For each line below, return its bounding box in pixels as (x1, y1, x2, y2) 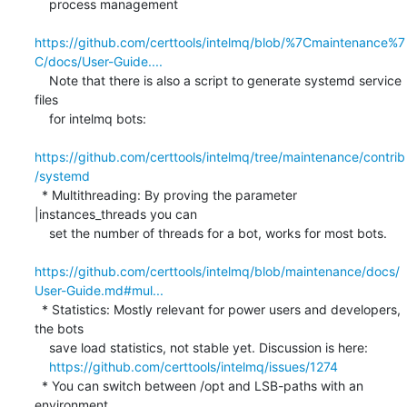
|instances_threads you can (34, 205, 197, 222)
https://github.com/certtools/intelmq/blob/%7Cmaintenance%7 (34, 34, 405, 50)
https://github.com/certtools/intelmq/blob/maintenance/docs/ (34, 263, 400, 279)
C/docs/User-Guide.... (34, 53, 163, 69)
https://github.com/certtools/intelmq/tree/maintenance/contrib (34, 148, 405, 164)
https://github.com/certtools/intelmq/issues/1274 (48, 358, 338, 374)
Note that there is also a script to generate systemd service (34, 72, 49, 88)
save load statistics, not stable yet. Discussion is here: (34, 339, 49, 355)
